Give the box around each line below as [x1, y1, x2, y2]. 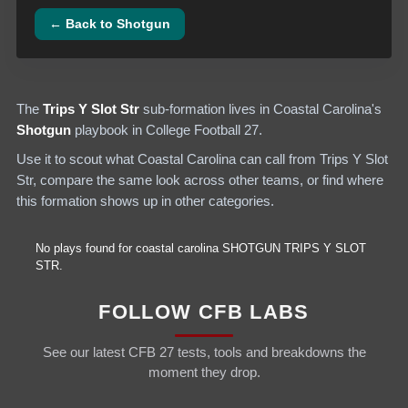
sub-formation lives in [139, 101, 273, 117]
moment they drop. [148, 365, 260, 381]
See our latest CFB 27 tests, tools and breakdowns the [42, 345, 366, 361]
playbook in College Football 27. [75, 122, 262, 138]
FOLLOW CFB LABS [98, 300, 310, 323]
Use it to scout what [16, 150, 138, 167]
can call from [236, 150, 316, 167]
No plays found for [36, 240, 136, 255]
